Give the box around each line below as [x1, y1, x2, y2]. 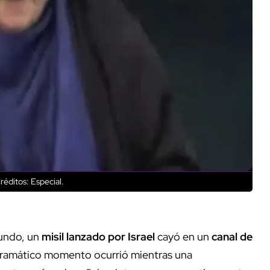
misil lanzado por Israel [42, 229, 157, 243]
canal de [212, 229, 253, 243]
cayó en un [157, 229, 212, 243]
